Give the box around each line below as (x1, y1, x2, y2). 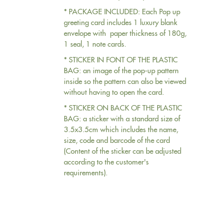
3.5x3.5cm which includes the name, (64, 123, 179, 134)
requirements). (64, 166, 108, 177)
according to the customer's (64, 156, 149, 166)
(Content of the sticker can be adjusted (64, 145, 182, 156)
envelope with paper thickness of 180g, (64, 27, 187, 38)
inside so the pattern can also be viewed (64, 75, 187, 86)
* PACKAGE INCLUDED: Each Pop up (64, 5, 181, 16)
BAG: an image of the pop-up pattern (64, 64, 179, 75)
